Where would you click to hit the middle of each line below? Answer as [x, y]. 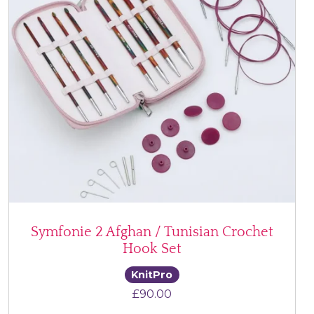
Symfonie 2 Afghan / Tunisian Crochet [152, 232]
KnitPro [152, 274]
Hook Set [152, 249]
